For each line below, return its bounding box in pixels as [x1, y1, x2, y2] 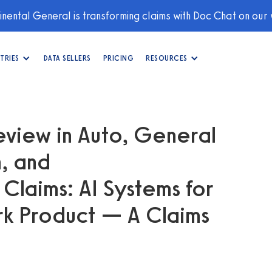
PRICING [103, 53, 134, 63]
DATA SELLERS [43, 53, 91, 63]
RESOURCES [146, 53, 188, 63]
